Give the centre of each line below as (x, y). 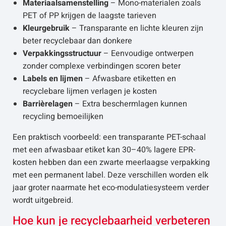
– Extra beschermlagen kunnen (130, 104)
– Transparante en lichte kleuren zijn (136, 28)
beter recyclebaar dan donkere (77, 41)
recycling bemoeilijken (63, 117)
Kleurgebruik (46, 28)
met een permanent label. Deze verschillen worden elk (110, 175)
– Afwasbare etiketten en (129, 79)
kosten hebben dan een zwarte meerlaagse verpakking (111, 162)
